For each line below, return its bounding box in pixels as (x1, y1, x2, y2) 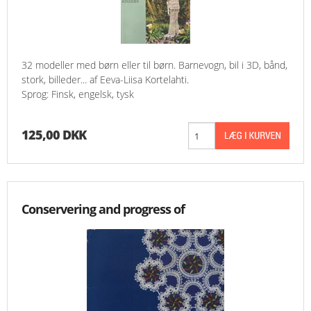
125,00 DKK (22, 126, 86, 144)
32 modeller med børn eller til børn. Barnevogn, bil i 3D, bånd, (22, 58, 287, 72)
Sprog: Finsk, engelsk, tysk (22, 87, 134, 101)
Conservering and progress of (22, 201, 185, 218)
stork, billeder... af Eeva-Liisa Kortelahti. (22, 73, 189, 87)
